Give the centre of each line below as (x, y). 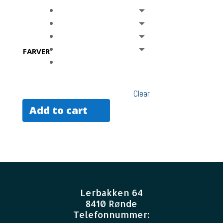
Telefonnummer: (111, 214)
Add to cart (58, 110)
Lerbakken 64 (111, 192)
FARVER (36, 51)
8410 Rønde (111, 203)
